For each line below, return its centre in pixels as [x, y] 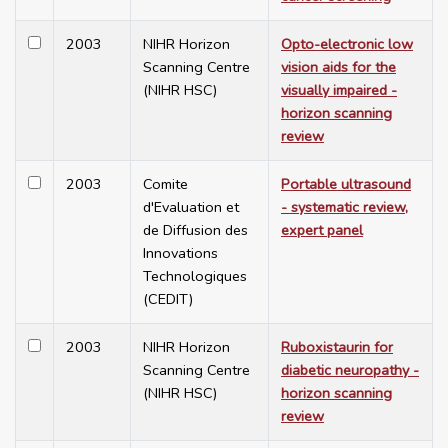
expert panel [322, 230]
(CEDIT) [168, 299]
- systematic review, [344, 207]
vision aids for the [338, 67]
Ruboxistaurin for [337, 347]
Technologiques [195, 276]
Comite [165, 184]
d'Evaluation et [191, 207]
